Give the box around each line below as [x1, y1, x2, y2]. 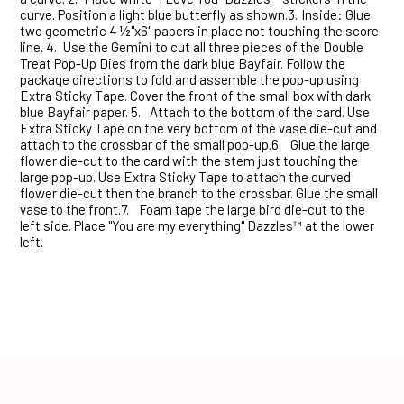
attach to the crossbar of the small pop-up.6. [20, 136, 281, 153]
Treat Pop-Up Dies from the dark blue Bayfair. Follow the [20, 55, 345, 72]
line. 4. [20, 39, 57, 56]
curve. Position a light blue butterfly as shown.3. [20, 6, 298, 23]
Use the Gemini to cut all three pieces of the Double [63, 39, 363, 56]
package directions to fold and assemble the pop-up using [20, 71, 359, 88]
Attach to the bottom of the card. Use [150, 104, 370, 121]
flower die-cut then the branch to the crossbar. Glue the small [20, 185, 378, 202]
